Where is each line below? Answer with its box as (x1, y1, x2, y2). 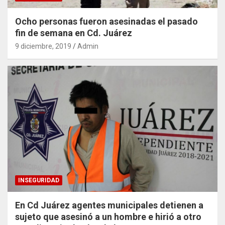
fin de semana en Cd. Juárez (15, 28, 132, 39)
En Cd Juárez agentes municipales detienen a (15, 200, 203, 211)
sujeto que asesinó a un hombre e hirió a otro (15, 211, 201, 222)
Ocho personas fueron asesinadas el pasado (15, 16, 198, 27)
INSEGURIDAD (18, 177, 59, 184)
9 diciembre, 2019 (15, 42, 71, 51)
